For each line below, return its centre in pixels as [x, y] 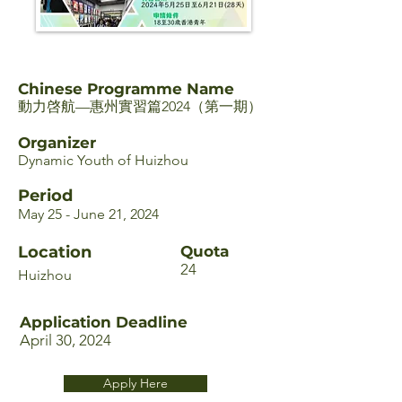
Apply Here [135, 383]
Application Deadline [104, 322]
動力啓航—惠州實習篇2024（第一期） [140, 106]
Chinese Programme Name [126, 89]
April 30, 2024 [66, 340]
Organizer [57, 143]
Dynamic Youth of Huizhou [103, 160]
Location [55, 252]
